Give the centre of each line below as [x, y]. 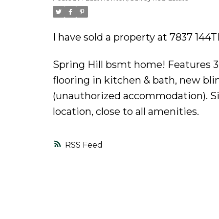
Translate [139, 18]
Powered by [77, 18]
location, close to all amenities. [126, 111]
